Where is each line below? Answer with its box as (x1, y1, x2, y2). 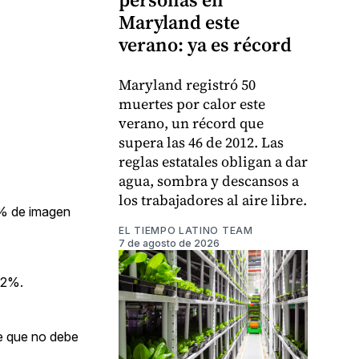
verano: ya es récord (119, 30, 292, 58)
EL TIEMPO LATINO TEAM (119, 224, 253, 236)
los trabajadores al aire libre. (119, 189, 307, 210)
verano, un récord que (119, 112, 264, 133)
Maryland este (119, 8, 240, 35)
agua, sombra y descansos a (119, 170, 299, 191)
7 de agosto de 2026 (119, 236, 220, 249)
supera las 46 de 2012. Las (119, 131, 284, 152)
